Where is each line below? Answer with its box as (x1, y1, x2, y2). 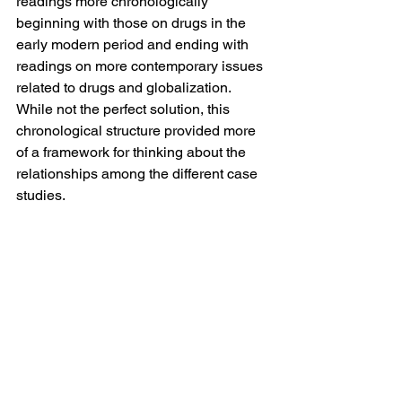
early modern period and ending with (16, 35, 252, 53)
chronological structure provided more (16, 121, 259, 139)
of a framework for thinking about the (16, 143, 249, 161)
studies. (16, 186, 66, 204)
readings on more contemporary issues (16, 57, 267, 74)
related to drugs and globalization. (16, 78, 234, 96)
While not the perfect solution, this (16, 100, 233, 118)
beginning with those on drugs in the (16, 13, 249, 31)
